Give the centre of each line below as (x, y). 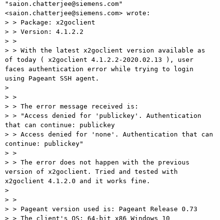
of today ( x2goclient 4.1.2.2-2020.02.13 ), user (99, 59)
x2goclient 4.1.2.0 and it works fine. (78, 181)
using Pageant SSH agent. (52, 78)
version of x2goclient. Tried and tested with (91, 171)
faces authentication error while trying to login (99, 69)
